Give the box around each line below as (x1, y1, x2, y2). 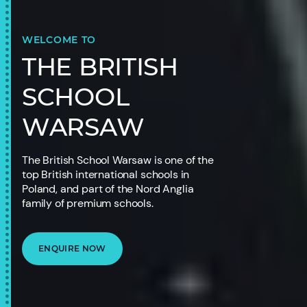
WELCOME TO (22, 34, 96, 46)
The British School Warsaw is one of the (22, 153, 214, 167)
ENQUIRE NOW (38, 243, 106, 254)
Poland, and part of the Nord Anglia (22, 182, 194, 196)
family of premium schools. (22, 196, 153, 210)
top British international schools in (22, 167, 190, 182)
